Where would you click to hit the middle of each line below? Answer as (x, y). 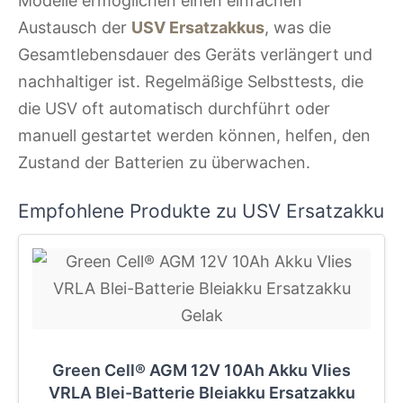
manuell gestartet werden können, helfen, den (194, 135)
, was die (298, 27)
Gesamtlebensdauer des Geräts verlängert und (195, 54)
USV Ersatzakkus (198, 27)
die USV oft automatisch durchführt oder (174, 108)
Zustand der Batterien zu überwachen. (164, 162)
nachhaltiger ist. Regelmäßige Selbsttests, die (191, 81)
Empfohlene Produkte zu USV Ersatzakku (201, 211)
